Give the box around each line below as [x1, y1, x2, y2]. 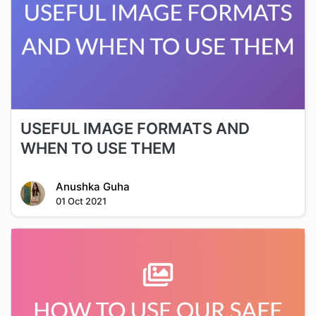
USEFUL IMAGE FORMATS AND [20, 119, 250, 138]
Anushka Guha [55, 179, 130, 193]
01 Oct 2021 [55, 195, 107, 207]
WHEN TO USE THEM [20, 138, 176, 157]
